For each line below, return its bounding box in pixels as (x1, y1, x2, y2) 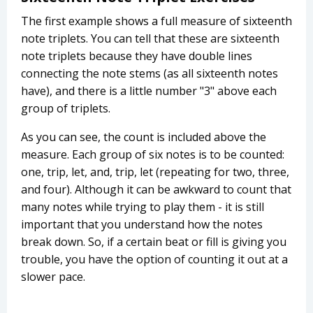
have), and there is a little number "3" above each (21, 83, 277, 99)
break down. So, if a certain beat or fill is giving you (21, 234, 286, 250)
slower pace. (21, 269, 85, 285)
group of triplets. (21, 101, 110, 117)
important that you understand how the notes (21, 217, 263, 233)
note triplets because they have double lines (21, 48, 252, 64)
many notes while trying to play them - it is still (21, 199, 264, 215)
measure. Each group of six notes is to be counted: (21, 147, 284, 163)
